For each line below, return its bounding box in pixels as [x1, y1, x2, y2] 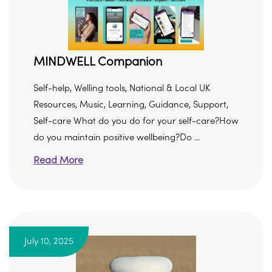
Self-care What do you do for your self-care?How [33, 116, 239, 126]
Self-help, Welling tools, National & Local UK [33, 83, 210, 93]
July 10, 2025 [24, 236, 73, 246]
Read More [33, 155, 83, 166]
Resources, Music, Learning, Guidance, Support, [33, 100, 228, 110]
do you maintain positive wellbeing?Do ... [33, 132, 200, 143]
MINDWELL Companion [33, 55, 162, 69]
